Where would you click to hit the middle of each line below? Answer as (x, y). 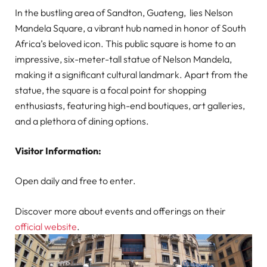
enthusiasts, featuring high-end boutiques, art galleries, (130, 106)
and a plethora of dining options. (82, 121)
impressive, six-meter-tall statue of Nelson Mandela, (123, 59)
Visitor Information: (58, 151)
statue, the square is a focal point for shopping (111, 90)
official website (46, 226)
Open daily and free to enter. (75, 181)
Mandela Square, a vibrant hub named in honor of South (131, 28)
